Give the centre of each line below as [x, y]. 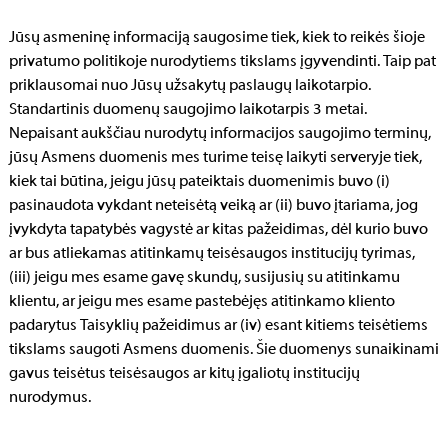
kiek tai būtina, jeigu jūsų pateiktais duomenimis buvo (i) [199, 182]
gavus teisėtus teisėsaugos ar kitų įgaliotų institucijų [184, 374]
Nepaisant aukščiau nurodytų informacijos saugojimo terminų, [220, 134]
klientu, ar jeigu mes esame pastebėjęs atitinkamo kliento [202, 302]
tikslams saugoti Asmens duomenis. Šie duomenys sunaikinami [224, 350]
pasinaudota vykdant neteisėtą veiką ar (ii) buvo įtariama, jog [213, 206]
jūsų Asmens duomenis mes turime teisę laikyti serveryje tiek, [215, 158]
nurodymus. [50, 398]
